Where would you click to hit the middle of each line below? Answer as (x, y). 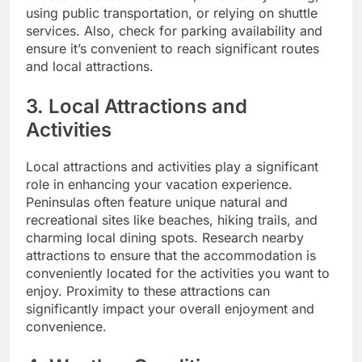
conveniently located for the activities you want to (178, 273)
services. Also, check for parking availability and (174, 30)
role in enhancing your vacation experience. (159, 184)
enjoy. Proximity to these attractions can (148, 290)
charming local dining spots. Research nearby (165, 237)
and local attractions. (90, 66)
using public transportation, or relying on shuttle (172, 13)
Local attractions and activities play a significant (172, 166)
